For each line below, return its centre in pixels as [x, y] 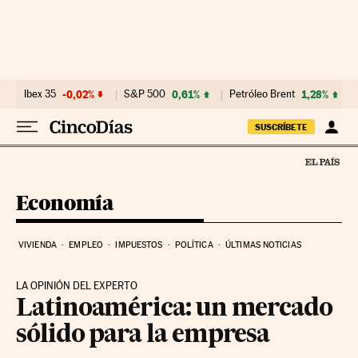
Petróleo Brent [262, 94]
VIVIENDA [38, 245]
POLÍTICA [194, 245]
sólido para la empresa [143, 335]
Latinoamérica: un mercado [175, 309]
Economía [65, 202]
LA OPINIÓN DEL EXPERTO [77, 285]
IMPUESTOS [139, 245]
